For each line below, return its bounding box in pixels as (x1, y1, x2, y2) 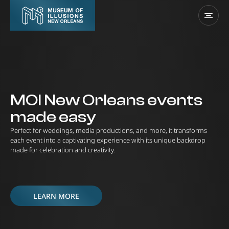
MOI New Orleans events (10, 91, 202, 109)
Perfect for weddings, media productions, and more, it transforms (10, 126, 207, 135)
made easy (10, 108, 96, 126)
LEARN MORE (33, 191, 79, 201)
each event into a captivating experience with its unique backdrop (10, 135, 205, 145)
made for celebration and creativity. (10, 145, 115, 154)
